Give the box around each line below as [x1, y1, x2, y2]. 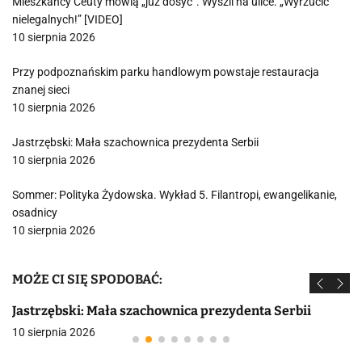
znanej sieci [12, 83, 69, 96]
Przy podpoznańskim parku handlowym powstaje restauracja [12, 65, 319, 78]
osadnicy [12, 206, 57, 219]
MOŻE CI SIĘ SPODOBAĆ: [12, 271, 162, 287]
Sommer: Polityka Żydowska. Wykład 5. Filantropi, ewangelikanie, [12, 188, 337, 201]
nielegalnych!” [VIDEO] [12, 13, 123, 26]
